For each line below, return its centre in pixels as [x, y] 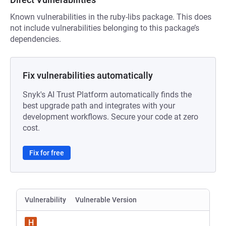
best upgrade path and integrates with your [99, 106]
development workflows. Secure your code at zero [110, 117]
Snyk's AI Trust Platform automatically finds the [107, 95]
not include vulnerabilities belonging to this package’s [105, 28]
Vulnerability [45, 200]
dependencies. [36, 39]
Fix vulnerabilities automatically [88, 75]
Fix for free [47, 153]
